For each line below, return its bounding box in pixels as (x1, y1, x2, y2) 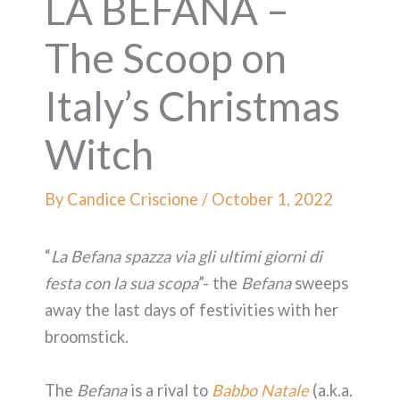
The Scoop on (45, 32, 287, 82)
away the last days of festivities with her (45, 300, 338, 321)
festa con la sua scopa (45, 273, 198, 294)
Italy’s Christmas (45, 80, 340, 130)
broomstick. (45, 327, 132, 347)
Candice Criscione (67, 188, 202, 209)
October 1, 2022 (212, 188, 333, 209)
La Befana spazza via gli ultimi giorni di (51, 246, 322, 267)
